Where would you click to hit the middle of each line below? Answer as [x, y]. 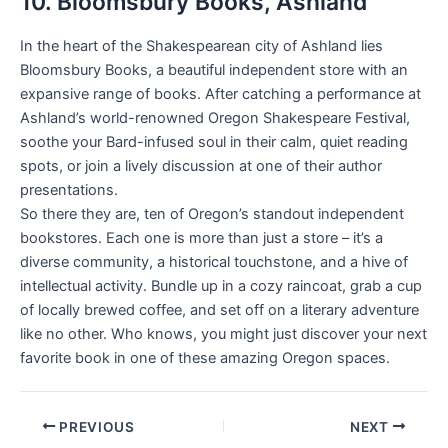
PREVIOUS [95, 426]
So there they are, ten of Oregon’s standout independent [212, 213]
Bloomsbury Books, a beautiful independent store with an [214, 69]
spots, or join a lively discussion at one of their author [201, 165]
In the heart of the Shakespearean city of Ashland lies [201, 45]
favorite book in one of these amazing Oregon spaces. [205, 357]
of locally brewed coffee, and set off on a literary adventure [219, 309]
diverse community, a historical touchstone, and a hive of [214, 261]
